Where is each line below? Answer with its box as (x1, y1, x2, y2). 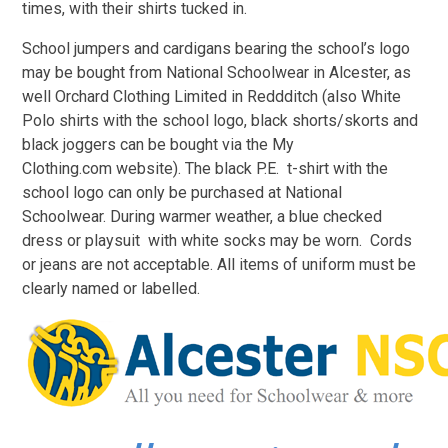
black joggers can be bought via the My (22, 134, 295, 154)
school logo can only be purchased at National (22, 182, 343, 202)
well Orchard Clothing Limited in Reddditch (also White (22, 86, 402, 106)
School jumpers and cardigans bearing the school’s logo (22, 38, 411, 58)
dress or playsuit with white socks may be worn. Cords (22, 230, 413, 250)
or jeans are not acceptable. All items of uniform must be (22, 254, 417, 274)
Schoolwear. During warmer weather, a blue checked (22, 206, 383, 226)
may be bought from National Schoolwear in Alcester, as (22, 62, 412, 82)
